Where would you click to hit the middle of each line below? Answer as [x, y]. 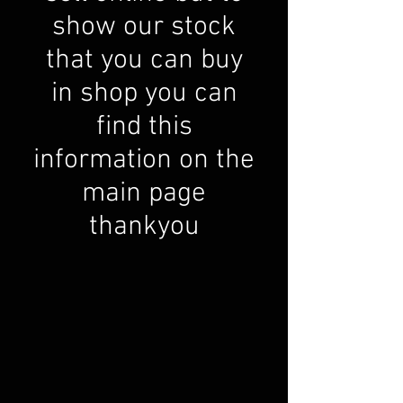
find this [144, 127]
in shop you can [144, 94]
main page [144, 193]
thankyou [144, 227]
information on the [144, 160]
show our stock [144, 27]
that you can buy [144, 60]
